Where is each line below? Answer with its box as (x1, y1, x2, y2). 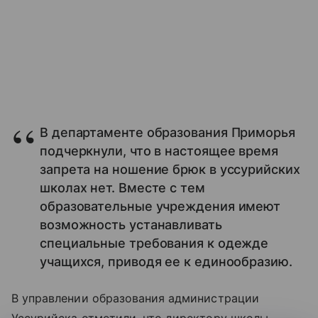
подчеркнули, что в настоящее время (40, 143, 278, 159)
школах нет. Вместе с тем (40, 180, 205, 196)
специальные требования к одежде (40, 236, 269, 251)
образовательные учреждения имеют (40, 199, 281, 214)
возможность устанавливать (40, 217, 222, 233)
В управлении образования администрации (11, 291, 259, 306)
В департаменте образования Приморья (40, 125, 295, 141)
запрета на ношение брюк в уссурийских (40, 162, 300, 177)
